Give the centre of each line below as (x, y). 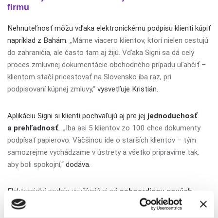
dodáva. (77, 165)
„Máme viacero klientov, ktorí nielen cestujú (139, 41)
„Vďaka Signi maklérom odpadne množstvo (113, 204)
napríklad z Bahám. (38, 41)
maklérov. (25, 204)
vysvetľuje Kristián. (127, 89)
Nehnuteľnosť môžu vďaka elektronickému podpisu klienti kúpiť (109, 28)
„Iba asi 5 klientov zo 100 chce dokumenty (132, 128)
